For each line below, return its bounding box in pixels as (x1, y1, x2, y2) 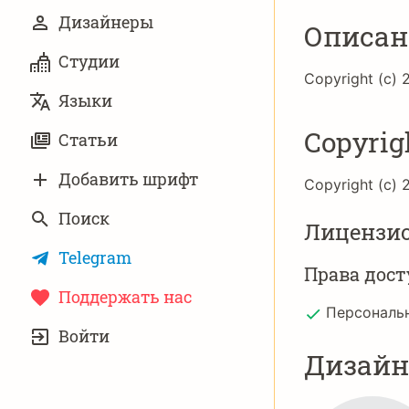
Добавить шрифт (58, 168, 198, 190)
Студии (58, 50, 120, 72)
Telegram (58, 246, 131, 268)
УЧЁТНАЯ (29, 314, 101, 333)
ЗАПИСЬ (29, 329, 90, 348)
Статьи (58, 129, 118, 151)
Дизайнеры (58, 11, 153, 33)
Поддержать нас (58, 286, 192, 308)
